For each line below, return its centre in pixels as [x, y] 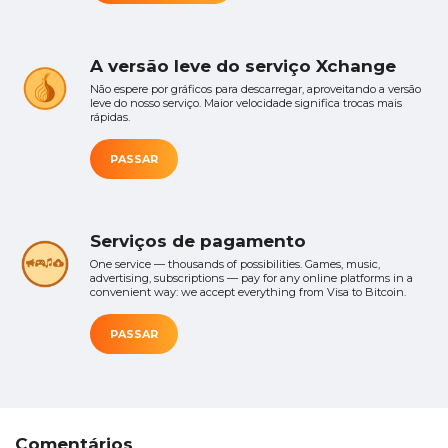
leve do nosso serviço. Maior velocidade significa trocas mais [246, 103]
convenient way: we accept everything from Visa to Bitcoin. [248, 292]
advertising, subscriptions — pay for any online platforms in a [251, 278]
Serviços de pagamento [198, 241]
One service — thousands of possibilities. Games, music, [235, 264]
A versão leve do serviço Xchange [243, 66]
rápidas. [110, 117]
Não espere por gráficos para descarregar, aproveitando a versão [255, 89]
